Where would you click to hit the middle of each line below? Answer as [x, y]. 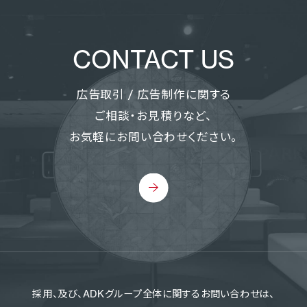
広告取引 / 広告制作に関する [153, 95]
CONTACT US [153, 60]
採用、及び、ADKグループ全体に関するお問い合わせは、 [153, 294]
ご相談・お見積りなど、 [153, 116]
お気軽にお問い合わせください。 [153, 137]
